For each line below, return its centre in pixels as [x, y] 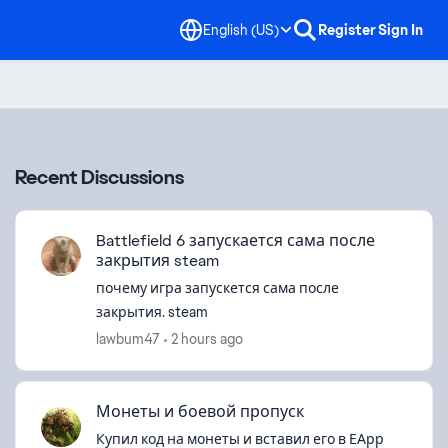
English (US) [241, 29]
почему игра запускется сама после [217, 288]
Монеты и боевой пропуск [200, 411]
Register [347, 30]
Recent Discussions [99, 177]
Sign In [400, 30]
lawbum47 [128, 339]
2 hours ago [207, 339]
